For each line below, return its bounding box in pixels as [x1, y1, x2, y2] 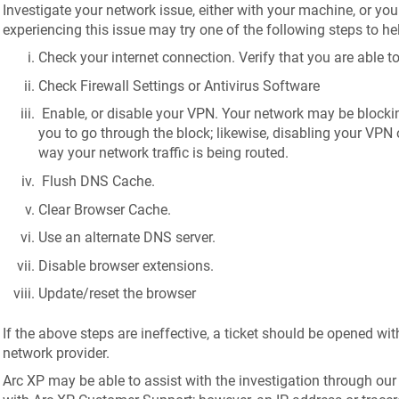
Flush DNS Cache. [37, 172, 155, 190]
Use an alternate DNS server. [37, 229, 216, 247]
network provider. [2, 344, 110, 362]
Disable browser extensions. [37, 256, 214, 274]
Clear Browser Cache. [37, 200, 171, 218]
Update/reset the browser [37, 285, 196, 303]
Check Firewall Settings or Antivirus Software [37, 77, 320, 94]
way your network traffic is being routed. [37, 144, 289, 162]
